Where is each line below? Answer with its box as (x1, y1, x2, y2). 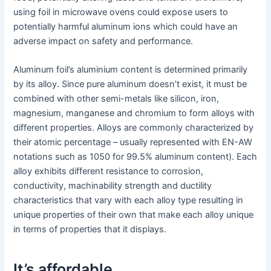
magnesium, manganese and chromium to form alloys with (13, 108, 255, 119)
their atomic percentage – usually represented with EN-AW (13, 137, 253, 148)
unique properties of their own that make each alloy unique (13, 209, 254, 221)
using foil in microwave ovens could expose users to (13, 6, 229, 18)
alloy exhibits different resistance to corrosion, (13, 166, 204, 177)
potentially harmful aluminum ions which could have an (13, 21, 238, 32)
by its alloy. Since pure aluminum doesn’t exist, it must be (13, 79, 247, 90)
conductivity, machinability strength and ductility (13, 180, 212, 192)
